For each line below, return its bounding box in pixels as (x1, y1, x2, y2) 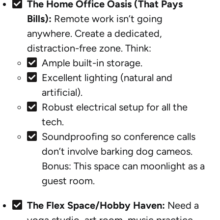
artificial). (42, 86, 82, 98)
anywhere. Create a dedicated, (27, 27, 162, 39)
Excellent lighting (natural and (42, 71, 172, 83)
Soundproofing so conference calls (42, 130, 195, 142)
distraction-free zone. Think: (27, 42, 151, 54)
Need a (165, 199, 199, 211)
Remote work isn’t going (52, 12, 163, 25)
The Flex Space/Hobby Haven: (27, 199, 165, 211)
